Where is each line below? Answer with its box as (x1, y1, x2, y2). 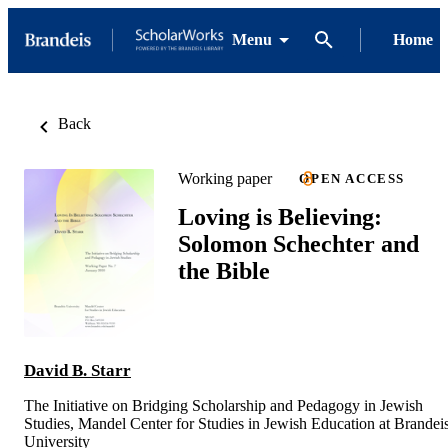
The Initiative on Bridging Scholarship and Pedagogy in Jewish (24, 396, 423, 414)
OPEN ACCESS (299, 171, 405, 186)
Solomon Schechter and (178, 230, 419, 257)
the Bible (178, 257, 270, 284)
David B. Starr (24, 360, 131, 380)
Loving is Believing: (178, 203, 382, 230)
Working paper (178, 169, 272, 187)
